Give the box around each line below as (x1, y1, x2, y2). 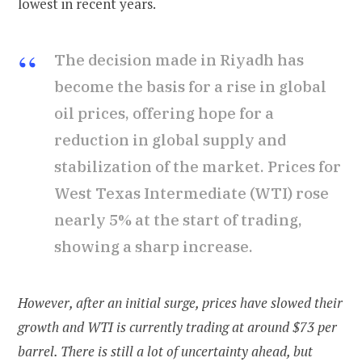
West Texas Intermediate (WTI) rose (54, 183, 329, 204)
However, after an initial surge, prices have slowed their (18, 293, 343, 313)
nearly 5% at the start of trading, (54, 210, 302, 230)
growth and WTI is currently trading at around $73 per (18, 318, 337, 337)
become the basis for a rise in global (54, 77, 326, 97)
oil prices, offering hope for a (54, 103, 274, 124)
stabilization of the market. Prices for (54, 157, 341, 177)
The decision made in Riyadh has (54, 50, 304, 70)
